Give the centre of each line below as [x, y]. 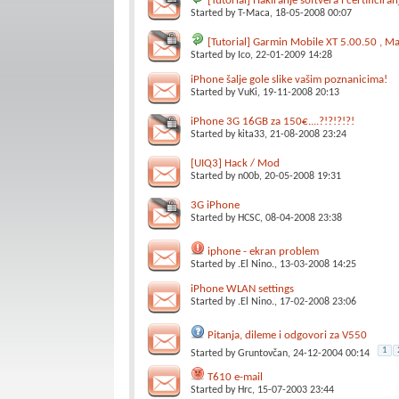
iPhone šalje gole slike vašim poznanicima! [289, 80]
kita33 [251, 134]
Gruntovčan [262, 354]
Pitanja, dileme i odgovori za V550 [287, 335]
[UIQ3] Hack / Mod [235, 163]
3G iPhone [215, 205]
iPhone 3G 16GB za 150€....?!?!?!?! [272, 122]
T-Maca [253, 13]
